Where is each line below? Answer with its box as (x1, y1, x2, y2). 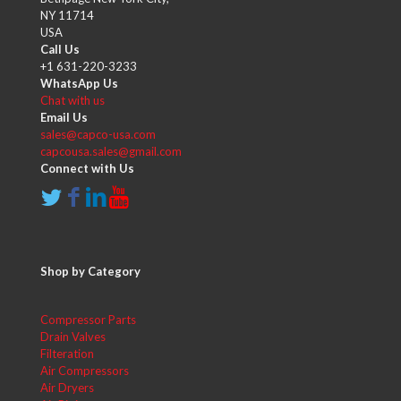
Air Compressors (40, 363, 129, 378)
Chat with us (40, 93, 105, 107)
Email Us (40, 110, 88, 124)
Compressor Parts (40, 312, 136, 327)
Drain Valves (40, 329, 106, 344)
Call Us (40, 42, 80, 56)
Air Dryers (40, 380, 94, 395)
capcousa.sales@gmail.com (40, 144, 182, 158)
